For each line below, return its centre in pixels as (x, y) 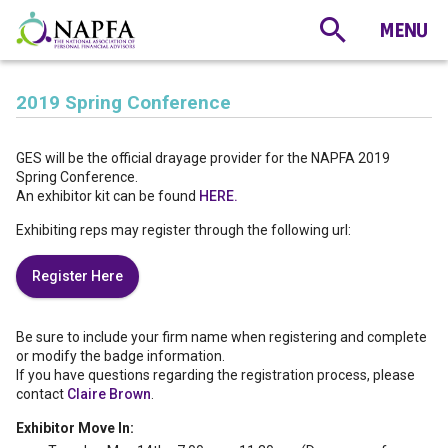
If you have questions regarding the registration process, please (215, 375)
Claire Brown (109, 394)
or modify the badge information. (120, 356)
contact (41, 394)
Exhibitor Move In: (75, 428)
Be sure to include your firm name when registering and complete (221, 337)
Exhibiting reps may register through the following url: (183, 230)
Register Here (77, 276)
